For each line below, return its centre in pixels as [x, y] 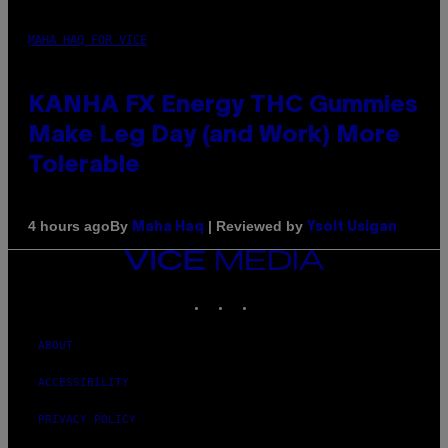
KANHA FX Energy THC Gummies [223, 105]
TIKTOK [276, 294]
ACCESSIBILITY [83, 382]
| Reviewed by [255, 225]
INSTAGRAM [262, 294]
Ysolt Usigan [352, 227]
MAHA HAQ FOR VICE [87, 39]
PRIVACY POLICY [87, 419]
